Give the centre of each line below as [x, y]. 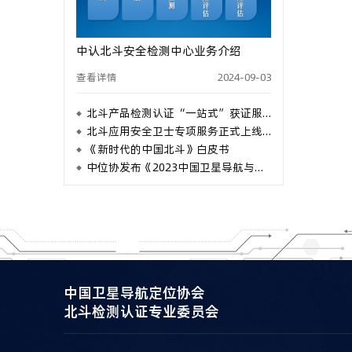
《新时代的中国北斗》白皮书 [158, 150]
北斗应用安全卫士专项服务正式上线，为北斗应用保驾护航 [174, 132]
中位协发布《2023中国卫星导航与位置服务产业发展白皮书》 [170, 168]
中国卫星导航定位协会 [134, 293]
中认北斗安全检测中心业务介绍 [158, 51]
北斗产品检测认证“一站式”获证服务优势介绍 [174, 114]
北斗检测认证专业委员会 [141, 312]
